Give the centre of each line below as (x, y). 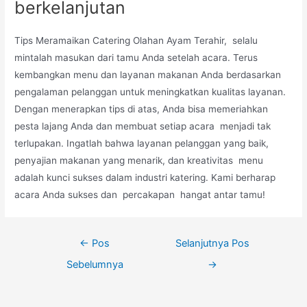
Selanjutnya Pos (212, 243)
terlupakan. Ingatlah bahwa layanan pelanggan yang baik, (142, 143)
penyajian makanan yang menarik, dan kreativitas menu (139, 160)
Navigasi (54, 239)
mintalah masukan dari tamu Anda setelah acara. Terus (136, 57)
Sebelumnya (95, 264)
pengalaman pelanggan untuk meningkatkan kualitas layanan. (150, 91)
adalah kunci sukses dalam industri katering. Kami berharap (145, 177)
